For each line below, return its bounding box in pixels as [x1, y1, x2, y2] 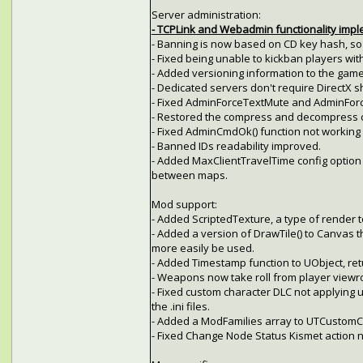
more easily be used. [151, 241, 254, 256]
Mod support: [151, 197, 217, 212]
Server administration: [151, 7, 261, 23]
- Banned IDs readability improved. [151, 139, 321, 154]
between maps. [151, 168, 228, 183]
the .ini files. [151, 299, 210, 314]
